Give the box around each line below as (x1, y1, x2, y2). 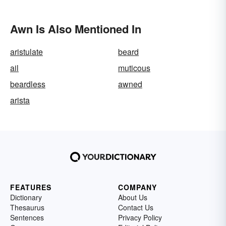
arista (10, 94, 30, 106)
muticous (118, 62, 150, 74)
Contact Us (118, 202, 153, 212)
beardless (10, 78, 45, 90)
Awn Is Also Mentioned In (10, 21, 141, 37)
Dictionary (10, 192, 42, 202)
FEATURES (10, 182, 51, 192)
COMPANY (118, 182, 157, 192)
